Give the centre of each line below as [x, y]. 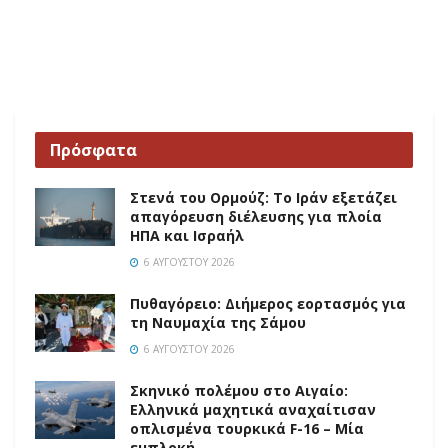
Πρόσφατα [93, 150]
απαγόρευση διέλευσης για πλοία [256, 217]
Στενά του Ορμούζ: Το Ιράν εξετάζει [263, 198]
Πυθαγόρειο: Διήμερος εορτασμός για [268, 304]
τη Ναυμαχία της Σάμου [218, 323]
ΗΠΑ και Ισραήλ [187, 236]
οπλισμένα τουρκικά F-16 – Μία [247, 429]
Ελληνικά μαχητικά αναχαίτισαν [253, 410]
